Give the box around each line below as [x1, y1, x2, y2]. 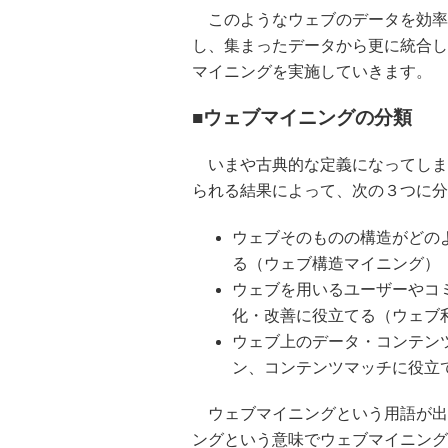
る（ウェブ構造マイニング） [232, 255, 440, 272]
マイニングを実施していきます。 [192, 63, 432, 80]
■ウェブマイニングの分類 [192, 107, 412, 128]
